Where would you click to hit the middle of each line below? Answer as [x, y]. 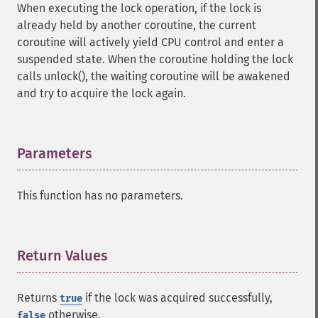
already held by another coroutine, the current [137, 25]
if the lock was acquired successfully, [177, 298]
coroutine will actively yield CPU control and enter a [150, 42]
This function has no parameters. [100, 196]
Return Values [62, 256]
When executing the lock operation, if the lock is [139, 8]
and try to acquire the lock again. [102, 93]
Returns [38, 298]
